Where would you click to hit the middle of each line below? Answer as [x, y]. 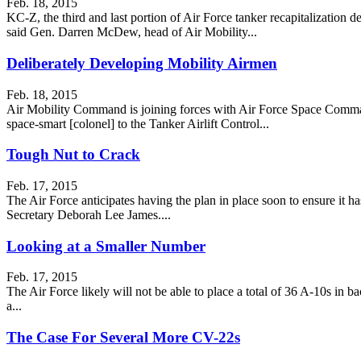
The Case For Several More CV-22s [123, 338]
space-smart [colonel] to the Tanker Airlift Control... [138, 123]
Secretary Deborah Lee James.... [89, 214]
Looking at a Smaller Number [106, 246]
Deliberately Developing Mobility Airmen [142, 63]
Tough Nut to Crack [73, 155]
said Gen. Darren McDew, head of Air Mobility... [132, 32]
